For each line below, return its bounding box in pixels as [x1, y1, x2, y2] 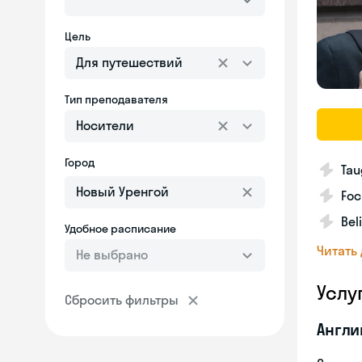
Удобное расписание [65, 221, 176, 236]
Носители [76, 117, 134, 133]
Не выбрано [76, 246, 148, 263]
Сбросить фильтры [65, 292, 179, 308]
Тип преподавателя [65, 92, 168, 107]
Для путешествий [76, 54, 183, 70]
